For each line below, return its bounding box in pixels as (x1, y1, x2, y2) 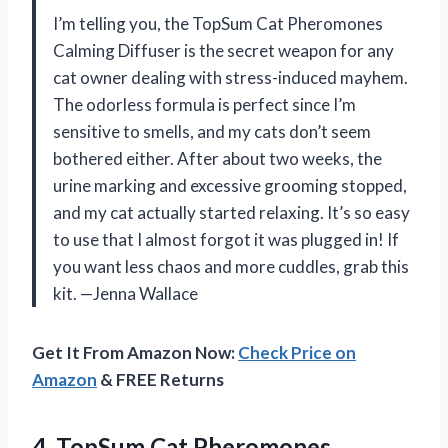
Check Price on (238, 341, 356, 363)
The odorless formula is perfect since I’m (53, 93, 356, 115)
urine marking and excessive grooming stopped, (53, 174, 407, 196)
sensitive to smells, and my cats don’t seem (53, 120, 371, 142)
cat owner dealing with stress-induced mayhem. (53, 66, 408, 88)
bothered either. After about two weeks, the (53, 147, 382, 169)
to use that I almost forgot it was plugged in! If (53, 228, 399, 250)
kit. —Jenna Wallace (53, 282, 198, 304)
